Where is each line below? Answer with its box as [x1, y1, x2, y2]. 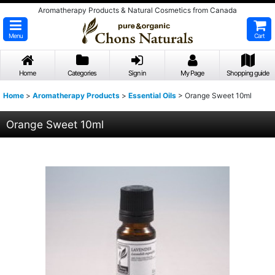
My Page [180, 68, 204, 77]
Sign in [128, 68, 146, 77]
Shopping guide [226, 68, 269, 77]
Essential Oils [128, 90, 176, 100]
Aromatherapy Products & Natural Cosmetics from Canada [38, 6, 237, 15]
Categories [68, 68, 97, 77]
